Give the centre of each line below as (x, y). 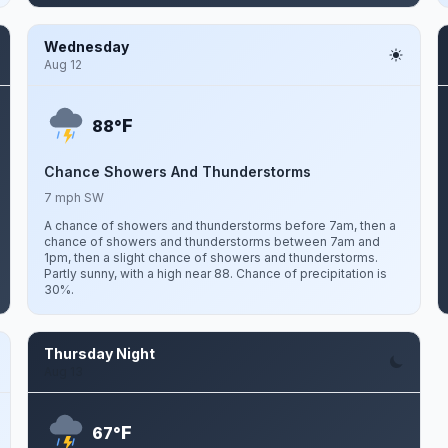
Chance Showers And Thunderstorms (177, 171)
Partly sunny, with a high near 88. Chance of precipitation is (215, 273)
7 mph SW (73, 197)
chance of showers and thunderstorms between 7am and (211, 241)
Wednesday (86, 46)
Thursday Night (99, 353)
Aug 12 (62, 64)
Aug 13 (63, 371)
